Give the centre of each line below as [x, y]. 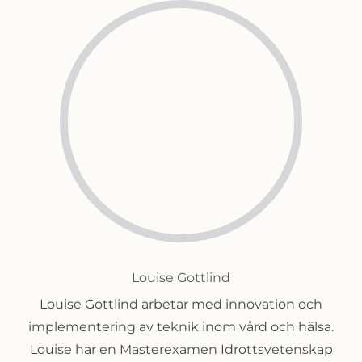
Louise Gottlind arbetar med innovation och [181, 304]
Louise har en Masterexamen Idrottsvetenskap [181, 349]
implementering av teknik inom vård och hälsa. [181, 326]
